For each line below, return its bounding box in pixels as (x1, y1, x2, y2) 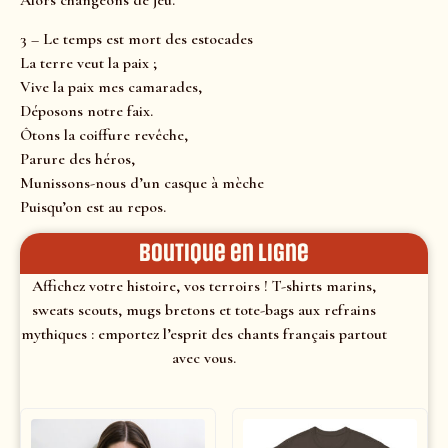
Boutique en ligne (139, 239, 309, 268)
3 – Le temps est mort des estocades (20, 28, 253, 49)
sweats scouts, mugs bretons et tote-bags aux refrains (31, 300, 376, 321)
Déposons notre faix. (20, 100, 153, 121)
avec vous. (171, 348, 236, 369)
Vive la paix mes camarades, (20, 76, 202, 97)
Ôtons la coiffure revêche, (20, 124, 188, 145)
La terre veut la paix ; (20, 52, 157, 73)
